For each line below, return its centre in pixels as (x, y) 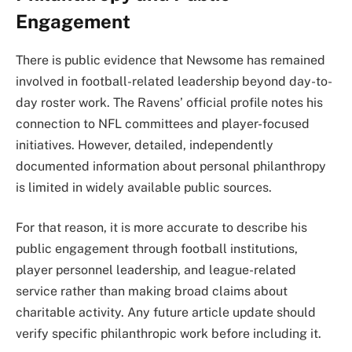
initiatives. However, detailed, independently (145, 145)
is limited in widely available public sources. (144, 187)
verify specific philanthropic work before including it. (169, 334)
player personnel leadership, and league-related (156, 270)
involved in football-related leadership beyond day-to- (174, 81)
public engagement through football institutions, (157, 249)
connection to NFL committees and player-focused (163, 123)
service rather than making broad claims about (152, 291)
